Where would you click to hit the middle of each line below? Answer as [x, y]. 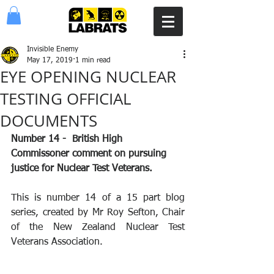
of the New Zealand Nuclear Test [98, 227]
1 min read [93, 60]
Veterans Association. [57, 242]
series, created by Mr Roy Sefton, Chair [98, 213]
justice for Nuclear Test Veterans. [85, 168]
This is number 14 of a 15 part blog [98, 198]
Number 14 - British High [68, 139]
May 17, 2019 [50, 60]
